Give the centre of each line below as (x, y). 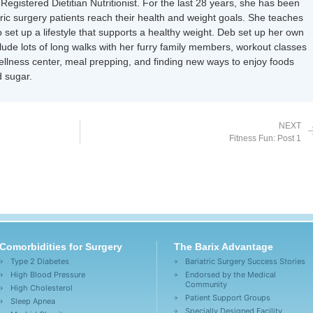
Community (206, 284)
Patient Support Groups (227, 298)
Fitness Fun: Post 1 (265, 139)
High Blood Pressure (48, 275)
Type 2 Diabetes (40, 261)
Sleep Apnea (33, 301)
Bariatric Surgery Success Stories (245, 261)
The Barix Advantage (223, 247)
